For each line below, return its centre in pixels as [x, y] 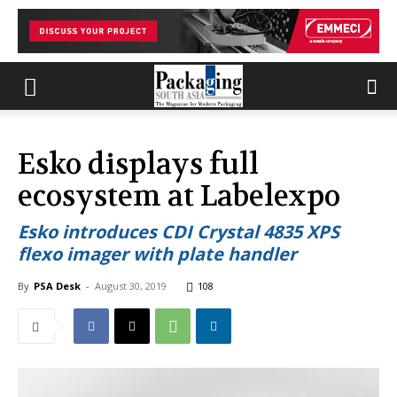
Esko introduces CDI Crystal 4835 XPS [179, 232]
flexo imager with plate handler [157, 254]
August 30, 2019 [131, 286]
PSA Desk [57, 286]
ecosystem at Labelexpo [179, 196]
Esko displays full [138, 164]
